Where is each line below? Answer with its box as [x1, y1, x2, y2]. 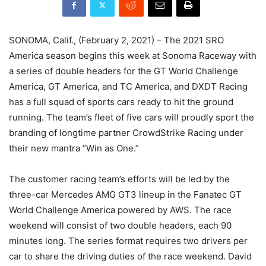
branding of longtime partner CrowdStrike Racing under [9, 127, 243, 139]
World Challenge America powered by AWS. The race [9, 204, 232, 216]
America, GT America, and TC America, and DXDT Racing [9, 81, 248, 93]
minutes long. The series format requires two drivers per [9, 235, 248, 247]
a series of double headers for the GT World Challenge [9, 65, 238, 77]
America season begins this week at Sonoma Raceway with [9, 50, 256, 62]
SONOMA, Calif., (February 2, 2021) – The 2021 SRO [9, 34, 224, 46]
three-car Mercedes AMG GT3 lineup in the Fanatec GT [9, 189, 242, 201]
